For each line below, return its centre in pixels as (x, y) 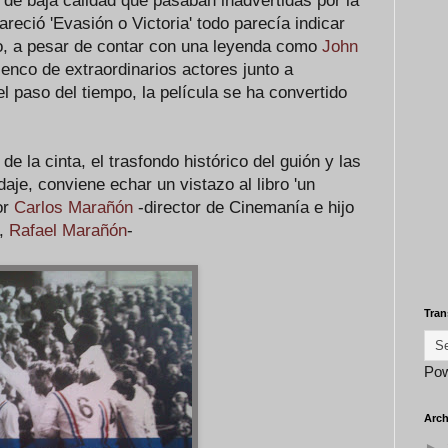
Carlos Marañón (73, 207)
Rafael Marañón (68, 230)
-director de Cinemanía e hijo (243, 207)
